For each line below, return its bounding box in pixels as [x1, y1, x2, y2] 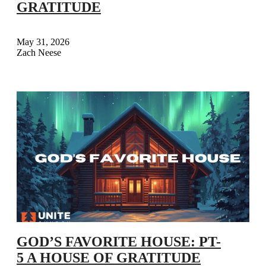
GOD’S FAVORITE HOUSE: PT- [17, 234, 221, 250]
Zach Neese [17, 47, 61, 58]
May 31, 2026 [17, 36, 69, 47]
